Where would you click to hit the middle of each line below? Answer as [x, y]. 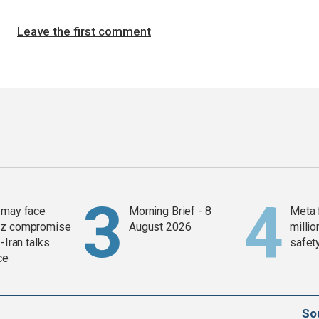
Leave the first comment [84, 32]
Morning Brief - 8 [170, 211]
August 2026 [160, 227]
